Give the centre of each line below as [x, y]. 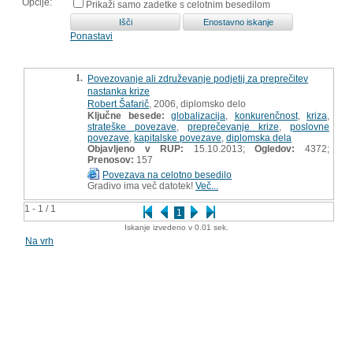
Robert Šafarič [118, 104]
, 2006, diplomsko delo [197, 104]
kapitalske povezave [178, 137]
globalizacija [198, 115]
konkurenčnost [266, 115]
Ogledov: [275, 149]
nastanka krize [119, 91]
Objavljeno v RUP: [136, 149]
